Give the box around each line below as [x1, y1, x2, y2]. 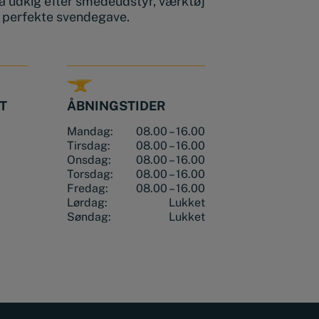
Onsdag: [66, 153, 111, 167]
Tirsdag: [66, 139, 110, 153]
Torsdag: [66, 167, 113, 182]
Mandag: [66, 125, 113, 139]
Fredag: [66, 182, 108, 196]
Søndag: [66, 210, 111, 224]
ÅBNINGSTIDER [66, 98, 166, 114]
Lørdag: [66, 196, 108, 210]
